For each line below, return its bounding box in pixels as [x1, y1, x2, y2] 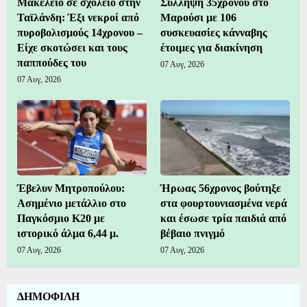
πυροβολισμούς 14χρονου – [17, 27, 143, 39]
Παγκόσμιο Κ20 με [17, 212, 105, 225]
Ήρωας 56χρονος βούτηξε [160, 182, 281, 195]
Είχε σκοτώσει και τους [17, 42, 127, 54]
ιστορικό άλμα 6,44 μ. [17, 228, 119, 240]
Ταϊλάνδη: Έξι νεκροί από [17, 12, 139, 24]
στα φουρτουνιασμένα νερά [160, 197, 287, 210]
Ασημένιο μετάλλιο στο [17, 197, 126, 210]
